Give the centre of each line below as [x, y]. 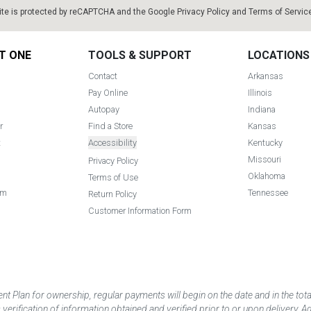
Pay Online [108, 93]
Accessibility [112, 143]
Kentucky [265, 143]
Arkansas [265, 76]
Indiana [261, 110]
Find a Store [110, 126]
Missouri [264, 160]
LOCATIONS [278, 56]
